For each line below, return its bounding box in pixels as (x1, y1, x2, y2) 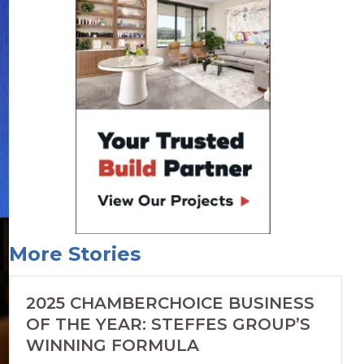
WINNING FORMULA (25, 336, 199, 356)
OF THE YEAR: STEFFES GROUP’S (25, 314, 310, 335)
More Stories (8, 242, 141, 266)
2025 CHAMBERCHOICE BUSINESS (25, 293, 314, 314)
